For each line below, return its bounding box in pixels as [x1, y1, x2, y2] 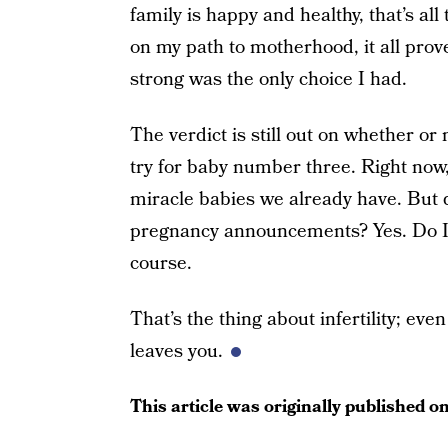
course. [129, 250, 192, 278]
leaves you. [129, 338, 223, 366]
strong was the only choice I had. [129, 66, 407, 94]
